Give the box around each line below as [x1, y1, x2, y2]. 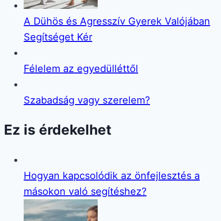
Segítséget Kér [24, 31, 92, 43]
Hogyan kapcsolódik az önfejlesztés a [24, 169, 200, 182]
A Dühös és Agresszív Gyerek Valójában [24, 15, 210, 28]
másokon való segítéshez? [24, 185, 147, 197]
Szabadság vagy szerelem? [24, 94, 150, 107]
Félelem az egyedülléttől [24, 63, 138, 75]
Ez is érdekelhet [4, 121, 111, 139]
